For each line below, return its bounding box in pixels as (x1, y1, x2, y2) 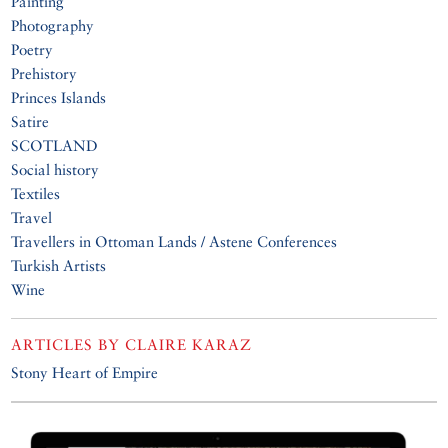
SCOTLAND (11, 136, 99, 154)
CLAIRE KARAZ (125, 335, 253, 353)
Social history (11, 160, 100, 178)
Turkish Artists (11, 256, 107, 274)
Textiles (11, 184, 61, 202)
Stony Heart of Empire (11, 363, 159, 381)
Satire (11, 112, 50, 130)
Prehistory (11, 64, 78, 82)
